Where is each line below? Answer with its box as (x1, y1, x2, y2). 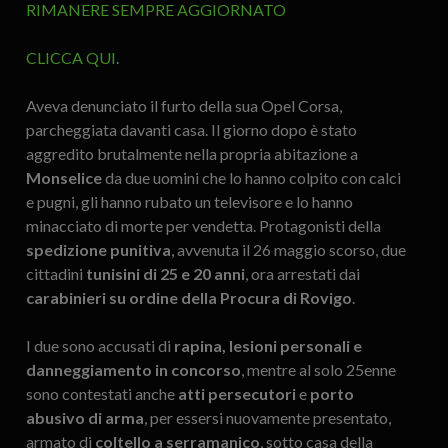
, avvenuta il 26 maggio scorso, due (170, 240, 406, 260)
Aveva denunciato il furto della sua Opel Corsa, (25, 96, 342, 116)
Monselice (25, 168, 102, 188)
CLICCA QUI (25, 48, 116, 68)
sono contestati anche (25, 384, 178, 404)
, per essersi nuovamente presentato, (143, 408, 391, 428)
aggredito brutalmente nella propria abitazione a (25, 144, 358, 164)
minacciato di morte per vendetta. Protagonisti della (25, 216, 381, 236)
